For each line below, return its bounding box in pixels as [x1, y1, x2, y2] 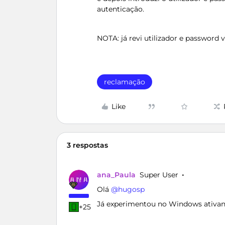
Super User [140, 170, 178, 179]
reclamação [104, 77, 145, 86]
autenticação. [97, 5, 144, 14]
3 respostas [67, 141, 108, 150]
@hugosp [111, 185, 145, 194]
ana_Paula [97, 170, 136, 179]
